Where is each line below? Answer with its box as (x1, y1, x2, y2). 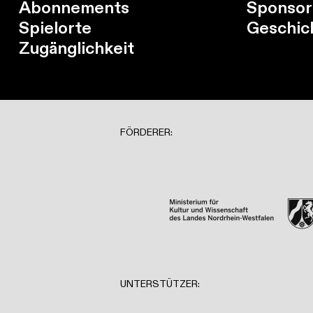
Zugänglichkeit (18, 38, 134, 58)
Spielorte (18, 17, 92, 38)
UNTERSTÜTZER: (120, 277, 200, 290)
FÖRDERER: (120, 126, 173, 138)
